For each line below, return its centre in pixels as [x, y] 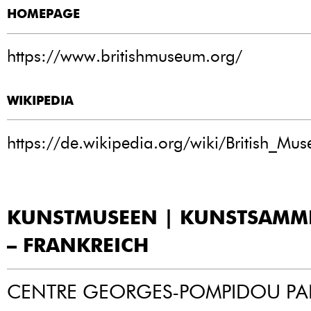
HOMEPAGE [43, 14]
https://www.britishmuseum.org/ [125, 56]
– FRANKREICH [78, 245]
